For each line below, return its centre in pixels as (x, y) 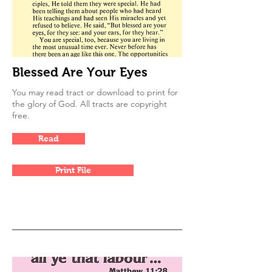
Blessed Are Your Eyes (80, 72)
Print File (73, 170)
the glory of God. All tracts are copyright (90, 104)
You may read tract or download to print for (95, 92)
